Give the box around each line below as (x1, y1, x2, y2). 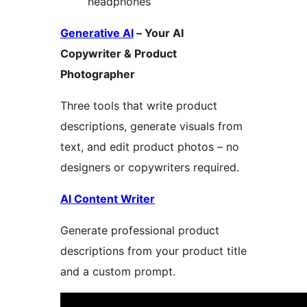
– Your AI (134, 26, 184, 40)
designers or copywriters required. (60, 160, 239, 175)
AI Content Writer (60, 192, 155, 206)
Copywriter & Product (60, 47, 177, 61)
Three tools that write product (60, 99, 217, 113)
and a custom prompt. (60, 265, 175, 279)
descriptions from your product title (60, 244, 247, 258)
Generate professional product (60, 223, 219, 238)
